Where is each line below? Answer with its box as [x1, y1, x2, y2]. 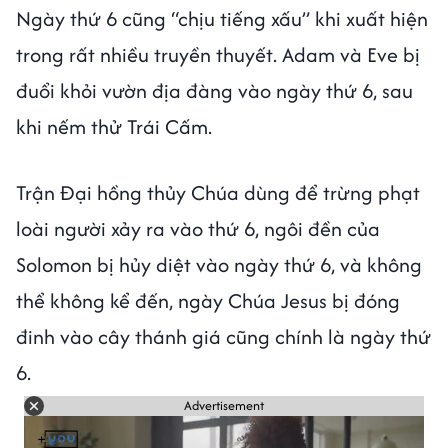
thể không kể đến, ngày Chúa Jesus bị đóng [16, 285, 400, 315]
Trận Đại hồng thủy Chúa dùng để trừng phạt [16, 177, 420, 207]
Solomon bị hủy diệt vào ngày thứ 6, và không [16, 249, 422, 279]
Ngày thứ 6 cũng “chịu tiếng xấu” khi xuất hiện [16, 3, 428, 33]
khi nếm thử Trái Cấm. [16, 111, 212, 141]
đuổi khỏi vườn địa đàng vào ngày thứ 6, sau [16, 75, 413, 105]
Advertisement [184, 396, 264, 416]
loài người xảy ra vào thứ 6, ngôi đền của [16, 213, 380, 243]
